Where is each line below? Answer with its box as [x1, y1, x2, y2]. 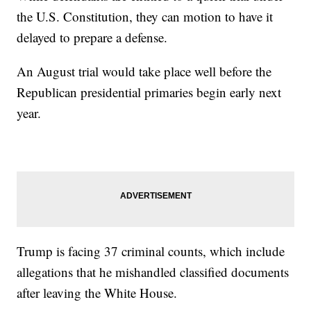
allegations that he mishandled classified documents [17, 262, 289, 280]
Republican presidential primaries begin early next [17, 83, 282, 101]
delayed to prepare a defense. [17, 28, 172, 46]
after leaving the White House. [17, 283, 178, 301]
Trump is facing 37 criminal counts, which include [17, 242, 285, 260]
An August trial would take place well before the [17, 62, 272, 80]
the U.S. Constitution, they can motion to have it [17, 7, 274, 25]
